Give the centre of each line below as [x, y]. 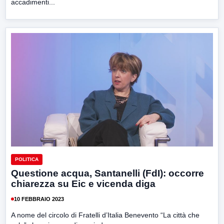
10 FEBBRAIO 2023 [39, 199]
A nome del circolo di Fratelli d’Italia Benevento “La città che [105, 215]
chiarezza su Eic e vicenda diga [83, 184]
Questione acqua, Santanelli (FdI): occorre [107, 173]
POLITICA [27, 159]
